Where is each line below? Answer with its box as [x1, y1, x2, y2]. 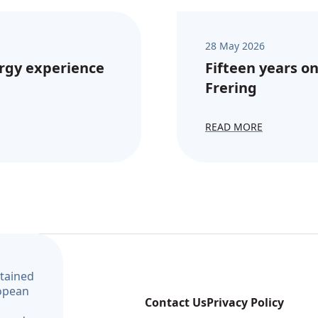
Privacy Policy [206, 294, 284, 310]
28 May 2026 [205, 39, 265, 53]
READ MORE [205, 120, 263, 133]
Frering [205, 78, 257, 97]
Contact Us [144, 294, 207, 310]
